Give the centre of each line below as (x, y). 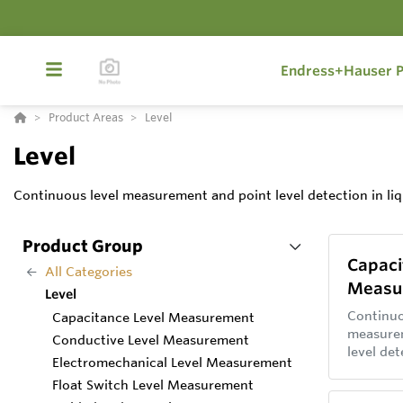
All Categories (89, 272)
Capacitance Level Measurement (153, 318)
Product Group (83, 246)
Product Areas (86, 117)
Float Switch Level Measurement (153, 385)
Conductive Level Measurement (151, 340)
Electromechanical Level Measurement (172, 363)
